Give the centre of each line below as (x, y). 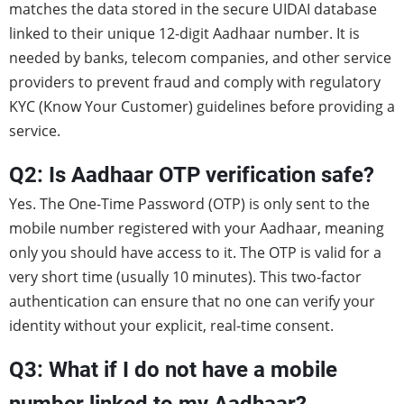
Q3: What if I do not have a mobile (173, 370)
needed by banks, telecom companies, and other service (200, 58)
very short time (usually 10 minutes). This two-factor (185, 277)
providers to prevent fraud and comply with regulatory (195, 82)
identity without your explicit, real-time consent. (171, 326)
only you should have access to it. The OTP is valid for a (195, 252)
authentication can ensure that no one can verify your (192, 301)
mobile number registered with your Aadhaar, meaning (197, 228)
